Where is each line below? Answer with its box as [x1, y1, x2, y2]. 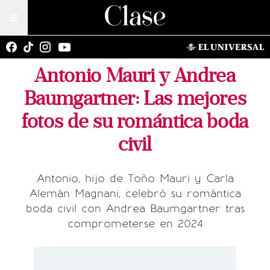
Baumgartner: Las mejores [24, 87, 246, 110]
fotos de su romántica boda [21, 110, 249, 133]
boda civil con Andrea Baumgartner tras [25, 202, 245, 215]
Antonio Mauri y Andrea [34, 64, 236, 87]
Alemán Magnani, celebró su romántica [29, 187, 241, 200]
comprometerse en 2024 [67, 217, 203, 230]
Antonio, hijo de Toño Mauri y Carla [36, 172, 234, 185]
